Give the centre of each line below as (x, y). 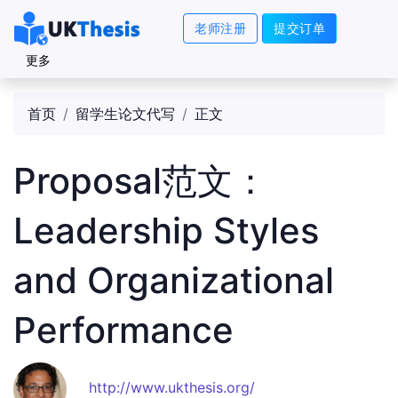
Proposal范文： (141, 181)
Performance (123, 330)
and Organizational (174, 280)
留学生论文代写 (125, 114)
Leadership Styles (166, 231)
